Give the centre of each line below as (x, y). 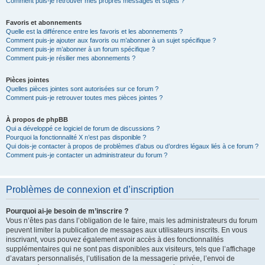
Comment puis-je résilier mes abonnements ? (71, 58)
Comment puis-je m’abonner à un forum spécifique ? (80, 49)
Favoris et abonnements (44, 22)
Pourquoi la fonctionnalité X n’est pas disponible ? (76, 137)
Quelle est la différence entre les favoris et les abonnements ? (94, 31)
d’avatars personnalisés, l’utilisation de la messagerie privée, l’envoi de (120, 258)
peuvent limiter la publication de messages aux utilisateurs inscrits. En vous (127, 230)
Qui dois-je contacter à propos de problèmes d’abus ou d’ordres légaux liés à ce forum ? (132, 146)
